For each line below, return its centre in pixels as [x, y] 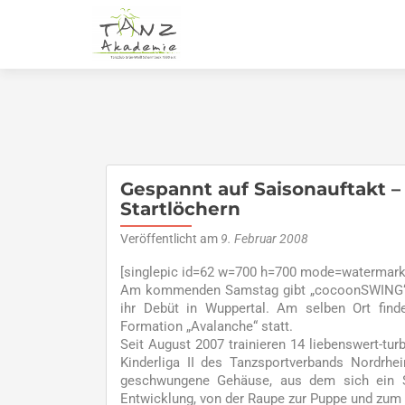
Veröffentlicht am [170, 239]
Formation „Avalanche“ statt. [207, 326]
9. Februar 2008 [264, 239]
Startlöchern [180, 209]
